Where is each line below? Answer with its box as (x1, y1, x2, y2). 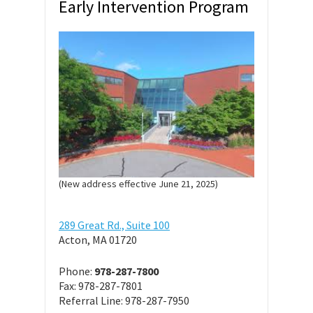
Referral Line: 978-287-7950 (59, 293, 189, 308)
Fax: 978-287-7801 (59, 279, 143, 293)
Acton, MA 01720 (59, 233, 137, 247)
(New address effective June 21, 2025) (59, 177, 218, 191)
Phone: (59, 264, 94, 279)
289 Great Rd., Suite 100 (59, 218, 170, 233)
